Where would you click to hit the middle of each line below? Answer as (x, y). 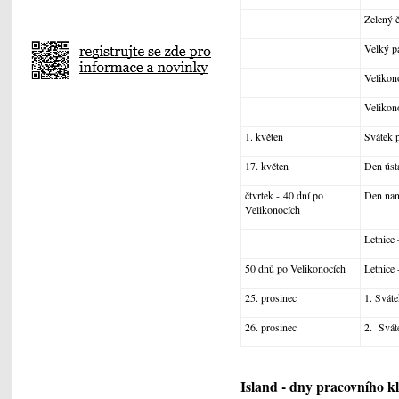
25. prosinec (270, 298)
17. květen (266, 166)
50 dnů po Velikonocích (295, 269)
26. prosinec (270, 327)
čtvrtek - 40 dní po (284, 195)
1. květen (264, 137)
